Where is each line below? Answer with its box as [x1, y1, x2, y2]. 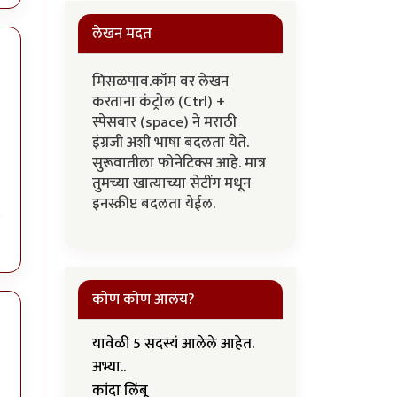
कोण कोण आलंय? [92, 287, 195, 312]
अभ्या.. [92, 354, 126, 380]
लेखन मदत [92, 21, 152, 46]
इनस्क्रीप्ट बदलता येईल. [92, 191, 219, 216]
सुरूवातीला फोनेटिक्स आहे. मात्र [92, 151, 266, 175]
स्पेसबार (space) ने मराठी [92, 110, 237, 135]
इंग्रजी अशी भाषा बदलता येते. [92, 130, 249, 155]
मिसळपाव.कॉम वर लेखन [92, 69, 229, 94]
